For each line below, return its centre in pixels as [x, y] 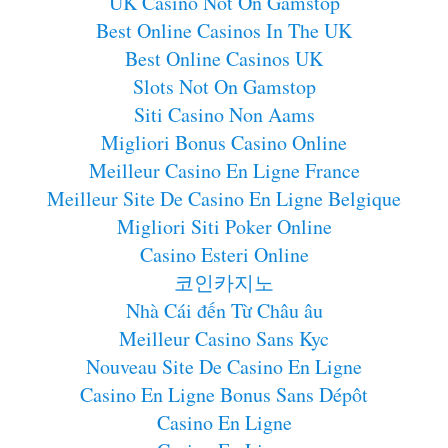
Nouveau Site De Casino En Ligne [224, 366]
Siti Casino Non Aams [224, 114]
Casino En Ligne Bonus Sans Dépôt [224, 394]
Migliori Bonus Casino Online [224, 142]
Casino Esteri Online [224, 254]
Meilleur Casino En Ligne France [224, 170]
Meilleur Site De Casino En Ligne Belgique [224, 198]
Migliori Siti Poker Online [224, 226]
